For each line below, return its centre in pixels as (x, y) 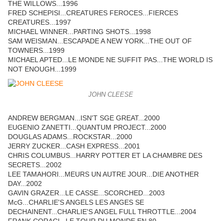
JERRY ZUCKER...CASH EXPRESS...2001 (74, 146)
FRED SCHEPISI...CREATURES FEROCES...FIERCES (93, 13)
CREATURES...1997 (39, 22)
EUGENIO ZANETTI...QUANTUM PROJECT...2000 (87, 128)
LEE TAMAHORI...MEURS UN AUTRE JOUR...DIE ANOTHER (103, 174)
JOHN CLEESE (110, 95)
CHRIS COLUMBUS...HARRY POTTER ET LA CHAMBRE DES (105, 156)
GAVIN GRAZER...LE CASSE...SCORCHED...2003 (86, 193)
